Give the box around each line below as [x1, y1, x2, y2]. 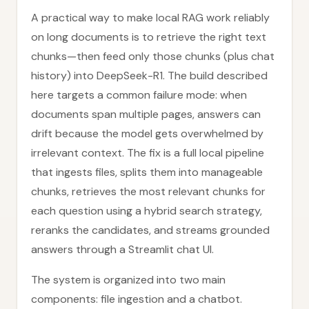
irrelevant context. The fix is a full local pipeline [31, 146, 264, 160]
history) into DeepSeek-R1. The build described [31, 68, 268, 83]
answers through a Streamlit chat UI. [31, 242, 214, 257]
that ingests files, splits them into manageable [31, 165, 263, 179]
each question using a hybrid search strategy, [31, 203, 262, 218]
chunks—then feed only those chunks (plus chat [31, 49, 275, 63]
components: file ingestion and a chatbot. [31, 292, 242, 306]
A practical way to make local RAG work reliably [31, 10, 270, 25]
